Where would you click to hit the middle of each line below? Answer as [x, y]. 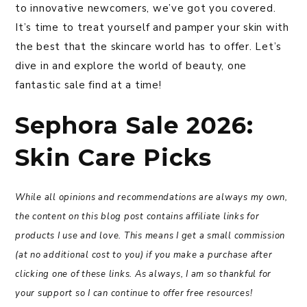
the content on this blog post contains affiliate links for [137, 217]
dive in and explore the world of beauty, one [131, 66]
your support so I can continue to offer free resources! [134, 294]
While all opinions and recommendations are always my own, [151, 198]
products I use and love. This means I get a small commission [150, 236]
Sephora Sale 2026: [134, 126]
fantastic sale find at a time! [88, 85]
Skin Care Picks [113, 158]
